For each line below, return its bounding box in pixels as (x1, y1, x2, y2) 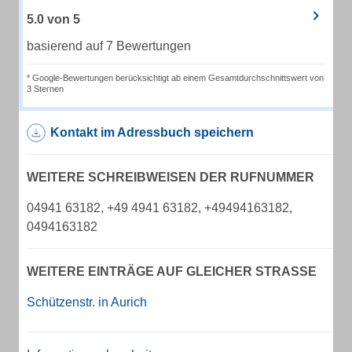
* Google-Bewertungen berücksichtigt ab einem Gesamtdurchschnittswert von (27, 73, 324, 82)
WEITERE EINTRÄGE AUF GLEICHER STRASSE (27, 265, 308, 278)
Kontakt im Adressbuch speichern (50, 126, 254, 139)
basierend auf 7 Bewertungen (27, 39, 191, 53)
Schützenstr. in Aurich (27, 295, 147, 309)
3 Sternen (27, 84, 64, 93)
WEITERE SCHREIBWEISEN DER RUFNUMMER (27, 170, 314, 184)
